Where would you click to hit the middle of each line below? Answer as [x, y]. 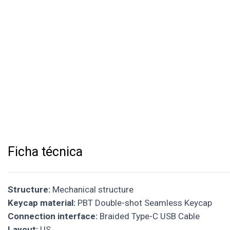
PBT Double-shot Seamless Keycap [144, 203]
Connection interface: [53, 216]
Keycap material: [42, 203]
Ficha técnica [45, 151]
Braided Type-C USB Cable [149, 216]
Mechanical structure [92, 189]
